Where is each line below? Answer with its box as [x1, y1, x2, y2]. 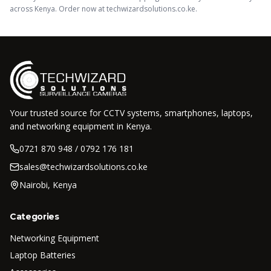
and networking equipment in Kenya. [10, 120, 152, 132]
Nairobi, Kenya [19, 179, 77, 191]
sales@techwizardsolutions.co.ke [19, 161, 148, 172]
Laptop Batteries [10, 249, 76, 261]
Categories [10, 211, 59, 222]
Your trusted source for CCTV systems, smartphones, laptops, [10, 107, 253, 119]
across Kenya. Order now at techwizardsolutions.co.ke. [10, 4, 197, 14]
